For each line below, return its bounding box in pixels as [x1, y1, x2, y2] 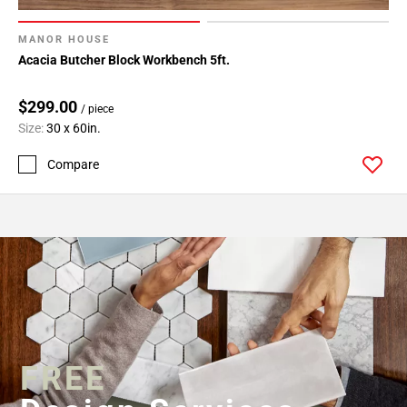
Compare [47, 156, 99, 172]
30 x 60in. [46, 120, 101, 135]
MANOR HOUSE [18, 33, 110, 45]
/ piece [81, 102, 114, 115]
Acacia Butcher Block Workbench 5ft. [18, 52, 230, 67]
